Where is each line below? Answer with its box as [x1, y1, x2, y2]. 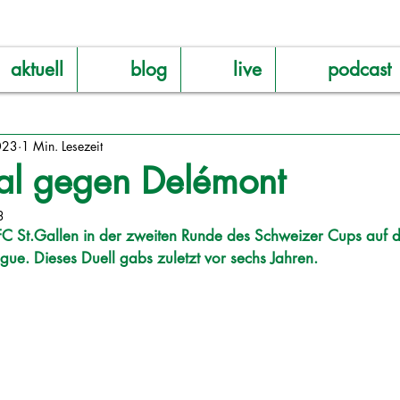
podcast [328, 57, 391, 81]
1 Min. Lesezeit [21, 137, 103, 154]
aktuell [11, 57, 63, 81]
